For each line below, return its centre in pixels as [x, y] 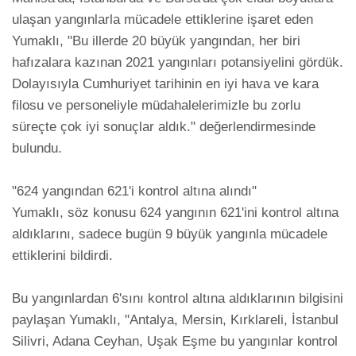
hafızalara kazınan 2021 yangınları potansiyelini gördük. [178, 63]
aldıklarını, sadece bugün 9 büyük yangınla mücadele [170, 234]
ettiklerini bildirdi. [62, 256]
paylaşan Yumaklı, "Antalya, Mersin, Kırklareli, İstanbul [175, 320]
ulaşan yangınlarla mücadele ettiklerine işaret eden [163, 20]
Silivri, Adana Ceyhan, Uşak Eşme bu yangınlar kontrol [175, 342]
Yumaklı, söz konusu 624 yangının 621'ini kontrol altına [175, 213]
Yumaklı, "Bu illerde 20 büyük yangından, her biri [156, 41]
